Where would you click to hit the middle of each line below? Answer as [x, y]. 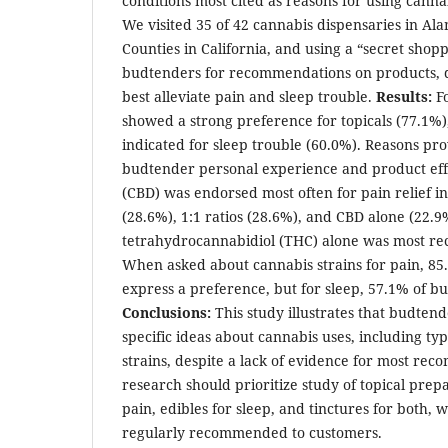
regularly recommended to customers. [252, 432]
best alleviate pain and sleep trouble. [249, 96]
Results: [406, 96]
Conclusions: [168, 312]
